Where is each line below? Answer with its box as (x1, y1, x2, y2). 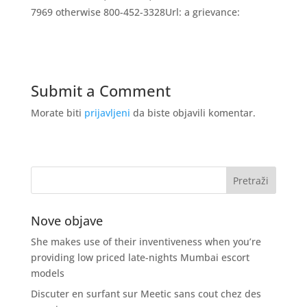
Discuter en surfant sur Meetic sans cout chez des (30, 287, 261, 300)
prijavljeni (84, 106, 130, 119)
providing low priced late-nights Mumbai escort (30, 251, 249, 264)
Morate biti (30, 106, 84, 119)
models (30, 267, 64, 280)
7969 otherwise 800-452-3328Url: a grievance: (30, 5, 240, 19)
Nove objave (30, 212, 103, 229)
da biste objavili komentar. (130, 106, 256, 119)
